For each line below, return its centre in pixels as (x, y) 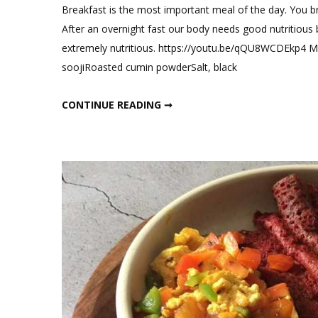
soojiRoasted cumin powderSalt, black (149, 67)
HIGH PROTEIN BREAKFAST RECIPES (191, 99)
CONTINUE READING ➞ (117, 105)
